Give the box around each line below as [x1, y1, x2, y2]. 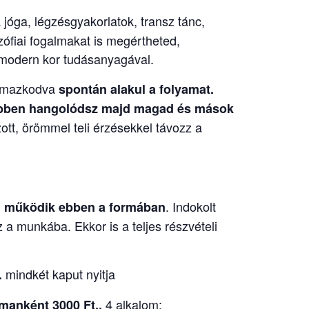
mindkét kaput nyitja [2, 264, 115, 283]
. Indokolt [166, 197, 216, 215]
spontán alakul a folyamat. [59, 79, 214, 98]
